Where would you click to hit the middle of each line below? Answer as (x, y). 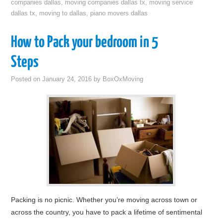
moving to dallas (63, 13)
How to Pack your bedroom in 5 (85, 43)
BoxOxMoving (123, 79)
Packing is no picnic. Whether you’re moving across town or (104, 200)
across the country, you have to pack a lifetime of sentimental (107, 212)
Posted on (27, 79)
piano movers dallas (119, 13)
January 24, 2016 (67, 79)
